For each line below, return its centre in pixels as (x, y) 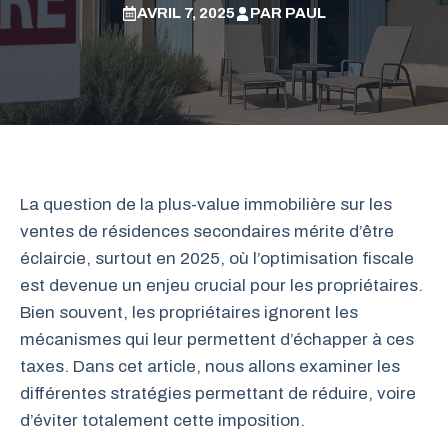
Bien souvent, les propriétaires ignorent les (189, 312)
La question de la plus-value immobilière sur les (206, 204)
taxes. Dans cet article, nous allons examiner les (210, 366)
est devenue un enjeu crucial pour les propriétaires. (221, 285)
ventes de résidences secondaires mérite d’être (207, 231)
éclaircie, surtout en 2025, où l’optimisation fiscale (217, 258)
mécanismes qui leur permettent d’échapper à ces (217, 339)
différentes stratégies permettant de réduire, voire (218, 393)
